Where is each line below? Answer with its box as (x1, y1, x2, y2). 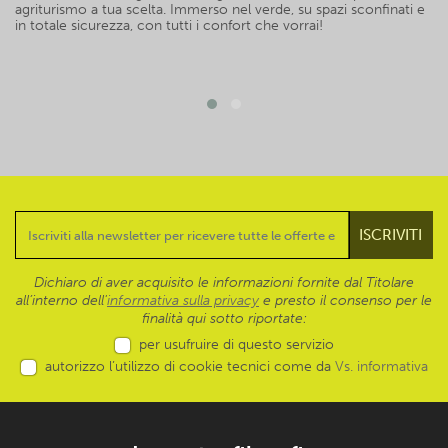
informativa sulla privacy (107, 292, 259, 310)
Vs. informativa (334, 358, 428, 376)
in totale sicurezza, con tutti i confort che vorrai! (15, 17, 323, 35)
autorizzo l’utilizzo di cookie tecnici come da (44, 358, 335, 376)
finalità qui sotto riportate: (141, 310, 307, 328)
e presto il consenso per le (259, 292, 432, 310)
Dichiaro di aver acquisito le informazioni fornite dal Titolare (34, 274, 414, 292)
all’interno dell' (16, 292, 107, 310)
